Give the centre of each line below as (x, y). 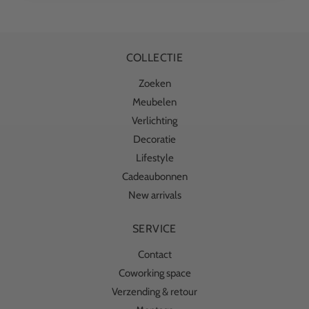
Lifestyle (154, 158)
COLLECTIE (154, 58)
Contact (154, 255)
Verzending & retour (154, 292)
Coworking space (154, 273)
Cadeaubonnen (154, 177)
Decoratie (154, 139)
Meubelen (154, 102)
